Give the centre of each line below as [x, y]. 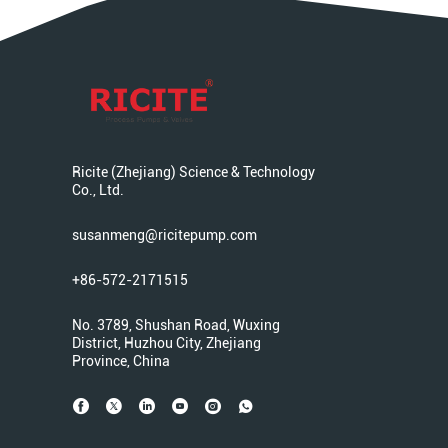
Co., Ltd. [98, 190]
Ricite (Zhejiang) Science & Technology [193, 172]
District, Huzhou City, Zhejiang [166, 343]
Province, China [121, 361]
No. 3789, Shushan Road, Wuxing [176, 325]
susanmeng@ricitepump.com [164, 235]
